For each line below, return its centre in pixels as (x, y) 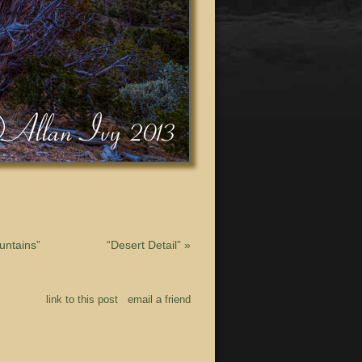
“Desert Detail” (145, 244)
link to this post (82, 300)
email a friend (159, 300)
